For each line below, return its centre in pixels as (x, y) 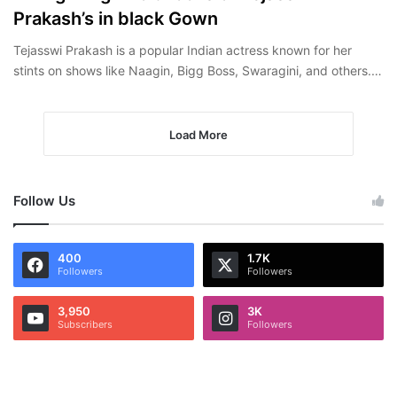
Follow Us (44, 200)
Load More (198, 134)
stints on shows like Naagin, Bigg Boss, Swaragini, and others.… (198, 70)
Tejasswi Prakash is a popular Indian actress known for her (183, 50)
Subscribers (85, 324)
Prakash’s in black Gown (116, 18)
